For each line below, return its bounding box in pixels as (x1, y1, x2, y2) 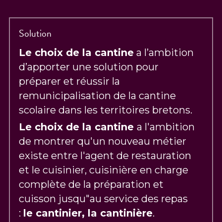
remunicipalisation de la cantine (19, 90, 176, 102)
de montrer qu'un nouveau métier (19, 135, 187, 147)
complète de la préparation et (19, 178, 164, 190)
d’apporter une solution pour (19, 61, 159, 73)
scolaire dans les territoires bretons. (19, 104, 193, 116)
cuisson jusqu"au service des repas (19, 193, 188, 205)
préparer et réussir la (19, 75, 120, 87)
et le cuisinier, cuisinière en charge (19, 164, 189, 176)
